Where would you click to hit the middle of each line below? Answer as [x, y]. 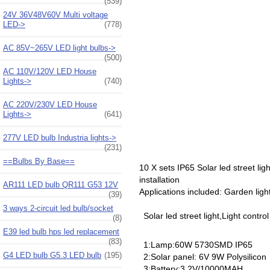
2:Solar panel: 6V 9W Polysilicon [205, 257]
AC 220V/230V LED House [50, 104]
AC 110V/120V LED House [50, 71]
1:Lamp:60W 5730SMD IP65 [198, 245]
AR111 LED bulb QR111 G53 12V [61, 184]
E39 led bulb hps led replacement [61, 231]
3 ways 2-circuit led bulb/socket [58, 208]
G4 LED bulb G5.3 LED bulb [52, 255]
